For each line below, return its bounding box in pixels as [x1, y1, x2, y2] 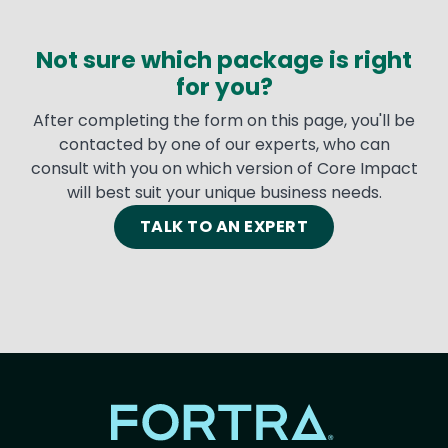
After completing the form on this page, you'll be [33, 109, 415, 133]
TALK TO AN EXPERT [139, 215, 309, 239]
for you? [175, 71, 273, 104]
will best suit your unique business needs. [66, 181, 382, 205]
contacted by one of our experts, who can [58, 133, 390, 157]
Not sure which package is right [36, 44, 412, 77]
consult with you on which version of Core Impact [30, 157, 418, 181]
